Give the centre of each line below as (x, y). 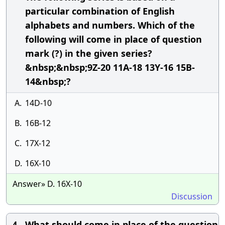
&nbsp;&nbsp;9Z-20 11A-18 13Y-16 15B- (110, 67)
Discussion (192, 196)
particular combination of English (100, 11)
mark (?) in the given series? (89, 53)
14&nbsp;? (48, 81)
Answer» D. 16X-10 (47, 184)
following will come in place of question (114, 39)
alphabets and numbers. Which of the (110, 25)
